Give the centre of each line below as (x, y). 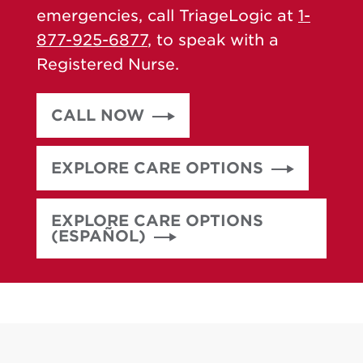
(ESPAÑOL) (98, 236)
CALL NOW (98, 115)
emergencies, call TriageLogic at (167, 16)
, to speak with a (213, 40)
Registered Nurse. (108, 64)
